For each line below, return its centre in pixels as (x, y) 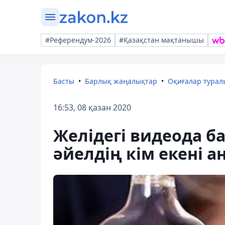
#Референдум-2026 (78, 40)
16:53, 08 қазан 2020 (92, 107)
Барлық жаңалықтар (121, 81)
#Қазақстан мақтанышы (161, 40)
